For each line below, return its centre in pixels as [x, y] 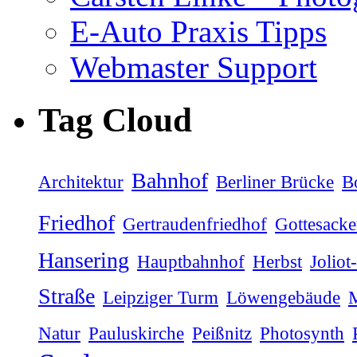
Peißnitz [222, 334]
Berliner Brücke [275, 182]
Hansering [84, 261]
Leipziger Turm [161, 298]
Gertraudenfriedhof [195, 225]
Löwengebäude [283, 298]
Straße [67, 296]
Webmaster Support [194, 67]
